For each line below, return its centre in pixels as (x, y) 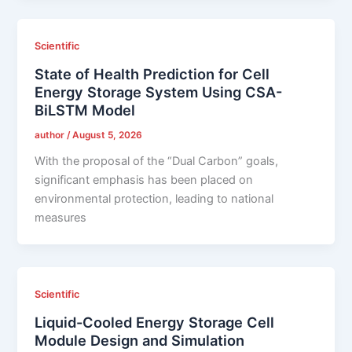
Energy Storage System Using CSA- (159, 92)
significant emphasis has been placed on (144, 180)
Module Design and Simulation (140, 340)
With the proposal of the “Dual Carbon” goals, (157, 161)
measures (61, 218)
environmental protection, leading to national (154, 199)
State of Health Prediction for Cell (152, 73)
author (51, 136)
